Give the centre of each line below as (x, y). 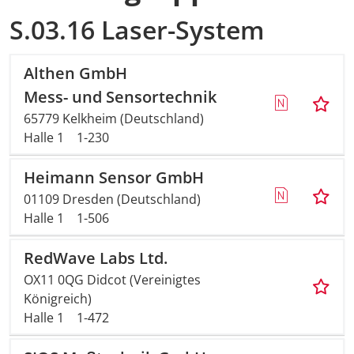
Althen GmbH (75, 73)
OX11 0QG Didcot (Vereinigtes (112, 280)
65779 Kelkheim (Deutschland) (114, 119)
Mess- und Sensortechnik (120, 97)
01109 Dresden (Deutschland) (112, 199)
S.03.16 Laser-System (137, 30)
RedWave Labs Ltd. (96, 258)
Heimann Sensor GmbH (114, 177)
